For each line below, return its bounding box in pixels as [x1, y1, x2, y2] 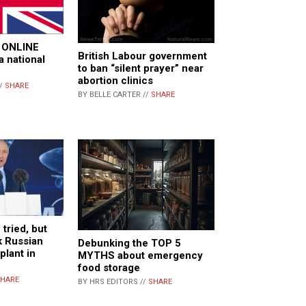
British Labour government [78, 50, 207, 63]
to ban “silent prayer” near [78, 62, 204, 75]
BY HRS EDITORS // [78, 277, 148, 286]
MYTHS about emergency [78, 249, 203, 262]
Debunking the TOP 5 [78, 236, 181, 249]
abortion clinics [78, 74, 153, 87]
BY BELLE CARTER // [78, 90, 151, 100]
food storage [78, 261, 140, 274]
